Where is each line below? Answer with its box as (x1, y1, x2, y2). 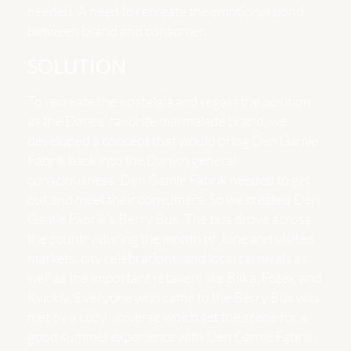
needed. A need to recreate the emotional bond (27, 2, 304, 20)
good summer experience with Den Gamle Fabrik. (27, 327, 317, 345)
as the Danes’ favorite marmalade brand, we (27, 112, 287, 129)
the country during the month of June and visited (27, 230, 314, 247)
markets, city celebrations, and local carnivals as (27, 249, 307, 266)
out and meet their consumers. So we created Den (27, 190, 320, 208)
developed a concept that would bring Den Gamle (27, 132, 318, 149)
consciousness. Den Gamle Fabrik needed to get (27, 171, 310, 188)
